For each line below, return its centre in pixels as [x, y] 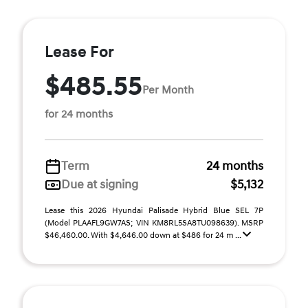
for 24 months [79, 114]
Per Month [168, 90]
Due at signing [100, 185]
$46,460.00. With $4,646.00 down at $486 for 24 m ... [144, 235]
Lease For [79, 52]
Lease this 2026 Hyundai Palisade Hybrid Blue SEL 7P [154, 211]
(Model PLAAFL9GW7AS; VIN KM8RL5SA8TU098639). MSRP [154, 223]
